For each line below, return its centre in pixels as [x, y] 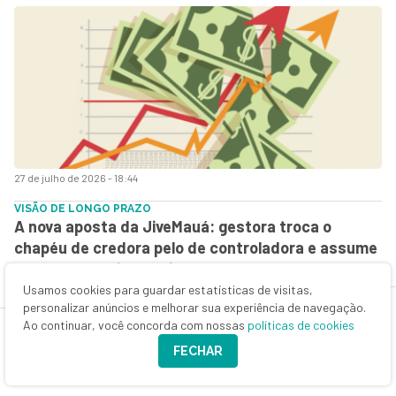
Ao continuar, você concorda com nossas [135, 325]
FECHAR [198, 351]
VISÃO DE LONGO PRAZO [83, 208]
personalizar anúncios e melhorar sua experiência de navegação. [194, 307]
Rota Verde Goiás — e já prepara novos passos [179, 268]
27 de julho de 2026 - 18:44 [76, 177]
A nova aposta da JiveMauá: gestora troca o [173, 226]
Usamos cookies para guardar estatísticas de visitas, [168, 289]
